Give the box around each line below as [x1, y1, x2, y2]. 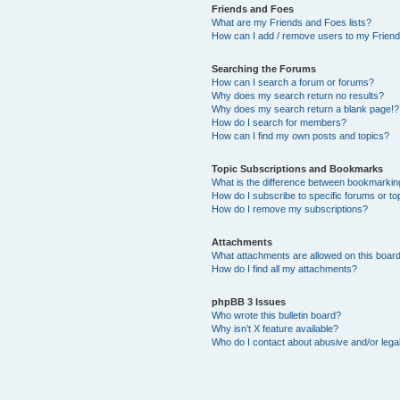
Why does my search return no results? [211, 90, 384, 101]
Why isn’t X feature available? [211, 323, 338, 334]
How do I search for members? [211, 117, 346, 128]
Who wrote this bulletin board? [211, 310, 341, 321]
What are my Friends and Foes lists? [211, 17, 371, 28]
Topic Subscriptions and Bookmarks [211, 163, 383, 174]
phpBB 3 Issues [211, 296, 286, 307]
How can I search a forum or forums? [211, 77, 374, 87]
